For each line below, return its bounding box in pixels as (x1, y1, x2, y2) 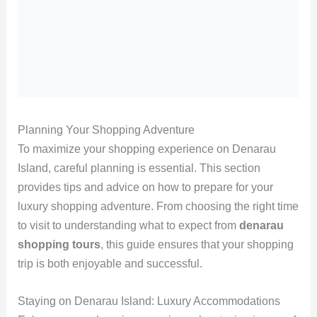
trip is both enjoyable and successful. (17, 258, 202, 270)
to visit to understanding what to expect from (17, 219, 239, 231)
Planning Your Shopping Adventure (17, 124, 195, 136)
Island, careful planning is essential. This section (17, 162, 260, 174)
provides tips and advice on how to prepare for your (17, 181, 273, 193)
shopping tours (17, 238, 100, 250)
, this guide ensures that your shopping (100, 238, 294, 250)
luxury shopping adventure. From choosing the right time (17, 200, 299, 212)
